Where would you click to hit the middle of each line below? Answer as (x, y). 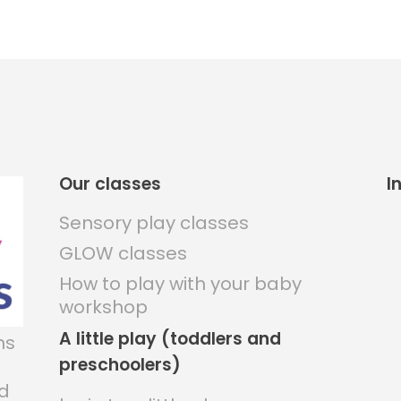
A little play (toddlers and (170, 338)
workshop (103, 307)
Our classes (110, 183)
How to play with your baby (180, 283)
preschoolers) (119, 364)
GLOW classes (123, 253)
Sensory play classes (154, 222)
